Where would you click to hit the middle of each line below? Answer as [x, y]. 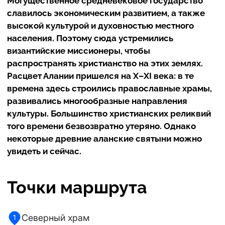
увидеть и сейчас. [44, 151]
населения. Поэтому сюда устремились [90, 38]
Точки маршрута [77, 187]
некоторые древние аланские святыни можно [104, 139]
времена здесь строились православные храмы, [109, 88]
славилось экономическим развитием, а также [106, 13]
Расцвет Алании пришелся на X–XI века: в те [100, 76]
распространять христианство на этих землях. [105, 63]
